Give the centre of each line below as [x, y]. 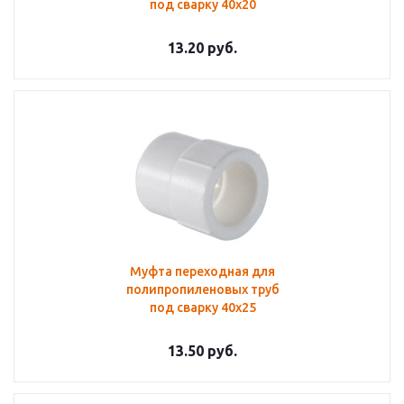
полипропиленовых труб [202, 289]
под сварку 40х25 [202, 308]
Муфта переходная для [202, 271]
